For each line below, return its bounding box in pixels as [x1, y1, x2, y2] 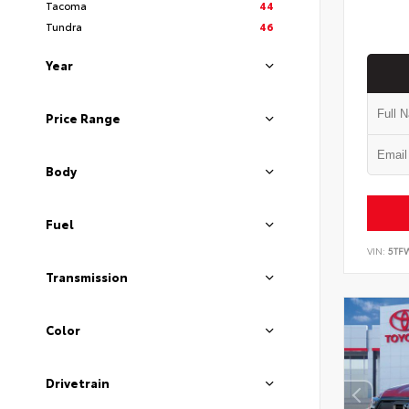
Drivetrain [46, 374, 110, 392]
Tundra [46, 18, 82, 35]
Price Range [46, 110, 121, 127]
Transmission [46, 268, 128, 286]
